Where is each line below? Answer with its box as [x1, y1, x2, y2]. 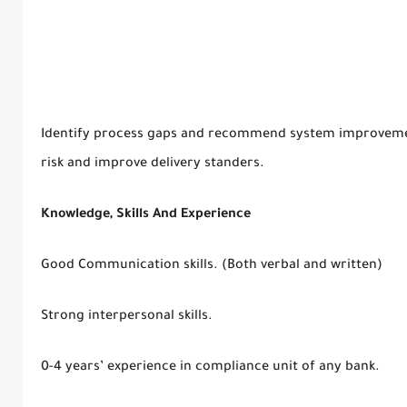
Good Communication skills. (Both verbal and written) [40, 258, 382, 273]
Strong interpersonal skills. [40, 309, 213, 324]
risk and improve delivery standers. [40, 156, 264, 172]
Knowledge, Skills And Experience [40, 207, 251, 223]
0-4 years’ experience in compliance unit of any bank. [40, 360, 380, 375]
